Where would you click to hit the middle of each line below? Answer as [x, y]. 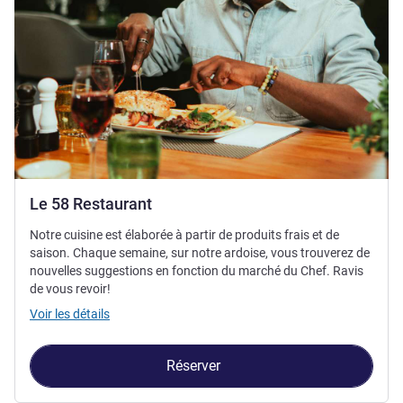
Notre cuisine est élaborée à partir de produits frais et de [184, 235]
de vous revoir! [70, 289]
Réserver [195, 366]
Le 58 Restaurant [91, 204]
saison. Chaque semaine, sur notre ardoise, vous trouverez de [200, 253]
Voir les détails [70, 314]
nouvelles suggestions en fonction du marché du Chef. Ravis [197, 271]
